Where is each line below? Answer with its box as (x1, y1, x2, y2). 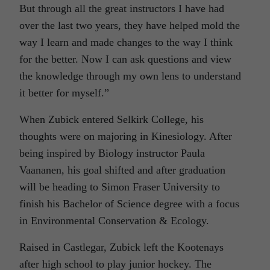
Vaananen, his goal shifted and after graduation (19, 163, 225, 176)
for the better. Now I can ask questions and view (19, 52, 231, 65)
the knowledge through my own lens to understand (19, 69, 241, 82)
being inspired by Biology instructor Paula (19, 146, 205, 159)
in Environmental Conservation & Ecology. (19, 214, 209, 227)
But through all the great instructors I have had (19, 2, 224, 14)
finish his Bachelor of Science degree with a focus (19, 197, 239, 210)
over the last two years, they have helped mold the (19, 19, 240, 31)
